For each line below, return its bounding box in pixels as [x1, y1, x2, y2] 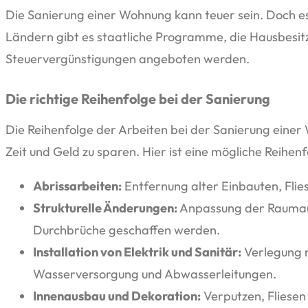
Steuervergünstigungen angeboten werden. [5, 50, 250, 67]
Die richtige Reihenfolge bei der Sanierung [5, 89, 270, 107]
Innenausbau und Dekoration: [33, 288, 201, 305]
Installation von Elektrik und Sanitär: [33, 244, 241, 261]
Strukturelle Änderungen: [33, 200, 177, 217]
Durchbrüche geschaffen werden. [33, 222, 220, 239]
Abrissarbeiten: [33, 178, 122, 195]
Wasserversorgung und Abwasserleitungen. [33, 266, 276, 283]
